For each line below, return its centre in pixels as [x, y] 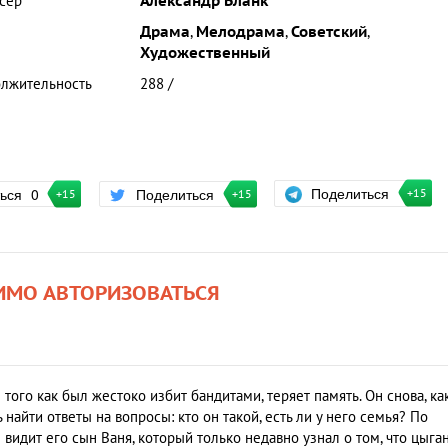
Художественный [204, 53]
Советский [328, 32]
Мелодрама [240, 32]
